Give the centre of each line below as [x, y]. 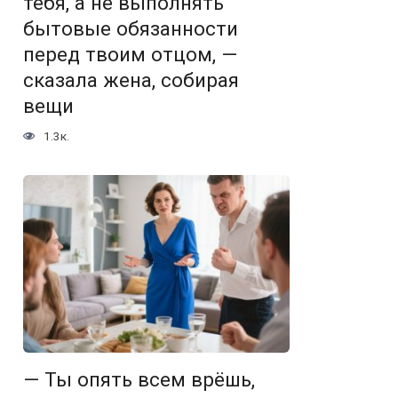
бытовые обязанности [131, 28]
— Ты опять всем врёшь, [139, 380]
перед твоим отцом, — [130, 54]
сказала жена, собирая [131, 80]
